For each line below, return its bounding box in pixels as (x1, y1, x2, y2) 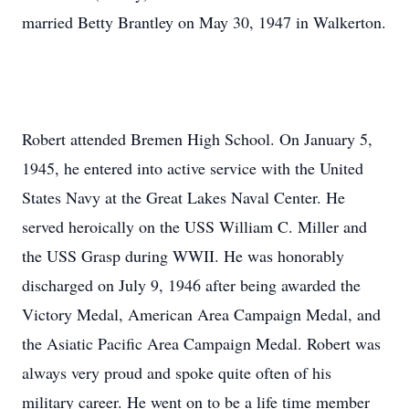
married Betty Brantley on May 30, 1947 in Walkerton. (22, 11, 386, 33)
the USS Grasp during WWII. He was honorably (22, 245, 344, 267)
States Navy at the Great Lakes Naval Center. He (22, 186, 345, 208)
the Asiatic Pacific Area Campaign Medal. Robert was (22, 332, 381, 354)
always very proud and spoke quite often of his (22, 362, 331, 383)
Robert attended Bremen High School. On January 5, (22, 128, 372, 150)
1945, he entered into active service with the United (22, 157, 363, 179)
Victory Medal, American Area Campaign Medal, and (22, 303, 381, 325)
